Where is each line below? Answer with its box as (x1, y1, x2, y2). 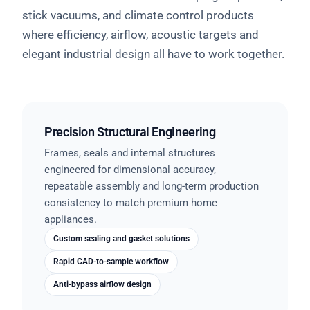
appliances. (44, 212, 97, 226)
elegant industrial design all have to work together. (22, 46, 284, 61)
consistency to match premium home (44, 196, 217, 209)
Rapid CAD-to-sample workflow (53, 256, 169, 266)
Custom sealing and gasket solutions (53, 233, 190, 244)
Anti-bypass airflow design (53, 279, 152, 289)
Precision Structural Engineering (44, 124, 216, 139)
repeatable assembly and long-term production (44, 179, 259, 192)
